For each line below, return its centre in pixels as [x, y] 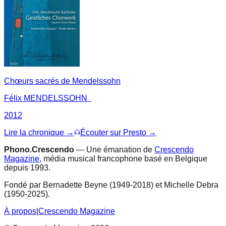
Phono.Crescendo [39, 149]
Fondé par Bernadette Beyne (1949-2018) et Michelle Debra [111, 185]
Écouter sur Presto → [118, 132]
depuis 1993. [27, 167]
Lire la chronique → [39, 132]
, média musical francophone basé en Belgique [123, 158]
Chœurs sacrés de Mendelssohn [62, 81]
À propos [20, 211]
